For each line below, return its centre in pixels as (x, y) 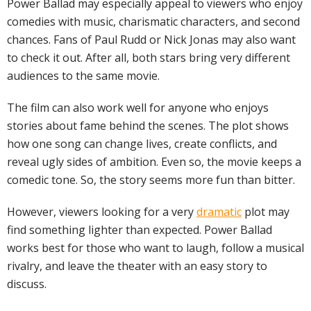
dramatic (219, 212)
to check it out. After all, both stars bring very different (149, 58)
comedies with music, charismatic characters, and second (153, 22)
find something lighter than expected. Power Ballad (140, 230)
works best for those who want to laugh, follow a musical (155, 248)
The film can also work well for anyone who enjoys (138, 108)
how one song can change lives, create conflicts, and (142, 144)
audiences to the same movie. (83, 76)
